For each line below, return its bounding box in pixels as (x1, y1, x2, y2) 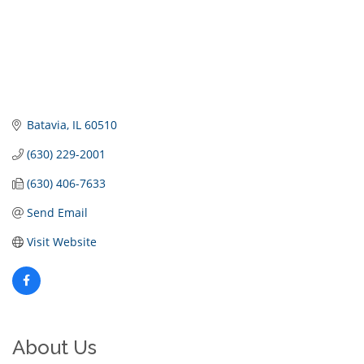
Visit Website (26, 234, 97, 250)
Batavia (26, 117, 67, 133)
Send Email (26, 205, 88, 221)
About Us (12, 336, 97, 360)
